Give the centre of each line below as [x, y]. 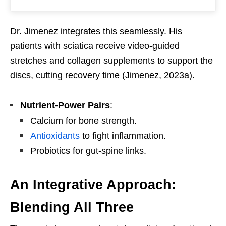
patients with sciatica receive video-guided [95, 46]
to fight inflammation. [123, 136]
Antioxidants [55, 136]
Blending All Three [72, 208]
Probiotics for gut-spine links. [88, 151]
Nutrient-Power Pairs [65, 106]
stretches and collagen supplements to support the [111, 61]
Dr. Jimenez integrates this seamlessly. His [96, 32]
